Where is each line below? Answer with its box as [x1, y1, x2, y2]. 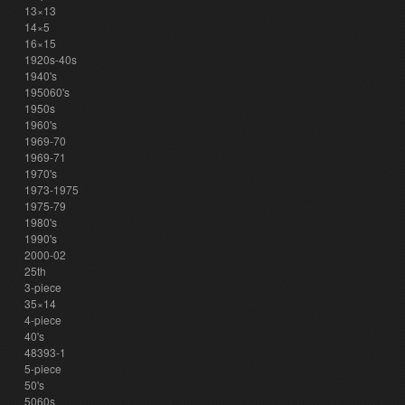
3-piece [24, 279, 61, 295]
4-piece [24, 312, 61, 327]
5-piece [24, 361, 61, 376]
